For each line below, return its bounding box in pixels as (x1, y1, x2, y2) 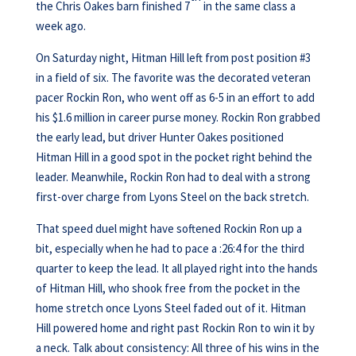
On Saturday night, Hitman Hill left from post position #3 (35, 50, 311, 65)
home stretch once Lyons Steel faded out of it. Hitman (35, 300, 306, 315)
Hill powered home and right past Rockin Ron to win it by (35, 320, 315, 335)
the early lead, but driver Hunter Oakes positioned (35, 130, 284, 145)
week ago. (35, 18, 86, 33)
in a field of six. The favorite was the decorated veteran (35, 70, 311, 85)
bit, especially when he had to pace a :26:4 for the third (35, 241, 304, 256)
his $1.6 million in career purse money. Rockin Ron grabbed (35, 110, 320, 125)
